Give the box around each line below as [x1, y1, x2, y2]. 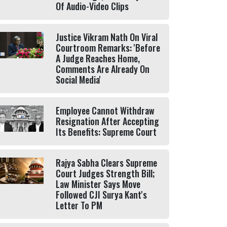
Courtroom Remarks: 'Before [56, 41, 160, 54]
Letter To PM [56, 199, 102, 212]
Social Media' [56, 73, 101, 86]
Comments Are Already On [56, 62, 149, 75]
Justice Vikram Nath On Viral [56, 30, 158, 44]
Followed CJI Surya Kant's [56, 188, 147, 201]
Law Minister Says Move [56, 177, 140, 191]
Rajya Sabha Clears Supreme [56, 156, 157, 169]
